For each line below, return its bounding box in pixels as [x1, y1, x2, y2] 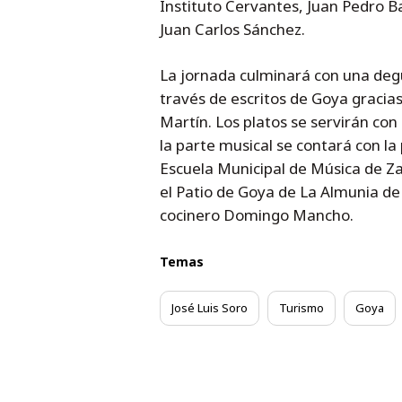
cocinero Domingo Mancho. [159, 205, 354, 225]
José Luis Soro [170, 300, 248, 316]
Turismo [278, 300, 324, 316]
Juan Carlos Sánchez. [159, 19, 305, 39]
